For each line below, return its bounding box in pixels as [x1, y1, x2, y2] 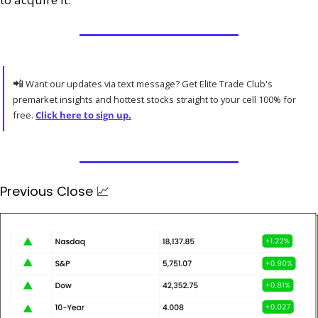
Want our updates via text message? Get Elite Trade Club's [23, 77, 273, 90]
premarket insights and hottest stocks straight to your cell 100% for [13, 93, 296, 106]
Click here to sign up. [35, 109, 131, 121]
